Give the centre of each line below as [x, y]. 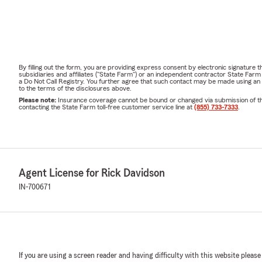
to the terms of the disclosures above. [75, 88]
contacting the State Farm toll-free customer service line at [106, 107]
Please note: [38, 100]
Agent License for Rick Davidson [92, 173]
